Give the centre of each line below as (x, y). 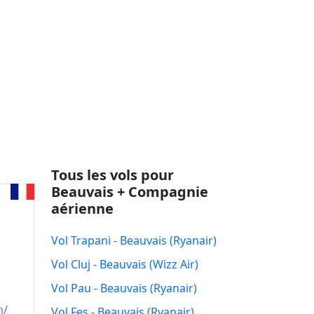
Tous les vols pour (112, 175)
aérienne (82, 209)
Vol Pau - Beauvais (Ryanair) (124, 288)
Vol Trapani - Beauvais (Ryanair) (134, 240)
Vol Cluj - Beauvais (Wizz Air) (125, 264)
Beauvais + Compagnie (130, 192)
